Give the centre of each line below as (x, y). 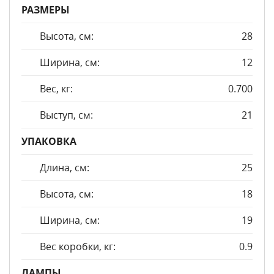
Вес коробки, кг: (78, 246)
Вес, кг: (56, 89)
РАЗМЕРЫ (46, 10)
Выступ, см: (66, 115)
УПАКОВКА (49, 141)
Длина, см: (65, 168)
